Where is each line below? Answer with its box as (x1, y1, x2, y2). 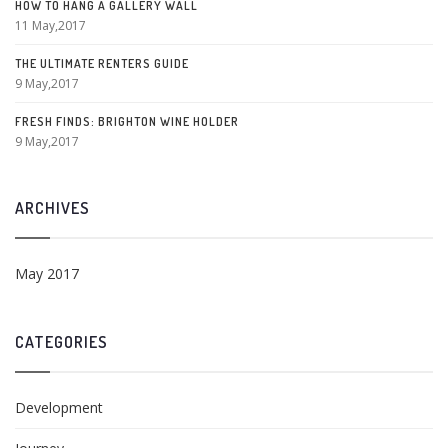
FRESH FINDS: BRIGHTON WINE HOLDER (15, 114, 239, 130)
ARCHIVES (15, 198, 90, 219)
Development (15, 398, 103, 418)
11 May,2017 (15, 17, 86, 35)
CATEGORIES (15, 332, 108, 353)
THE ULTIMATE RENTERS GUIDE (15, 56, 189, 72)
